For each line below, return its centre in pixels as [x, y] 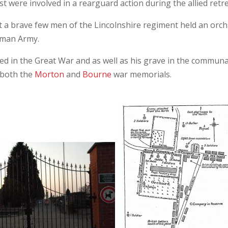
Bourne [97, 74]
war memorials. [142, 74]
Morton [50, 74]
